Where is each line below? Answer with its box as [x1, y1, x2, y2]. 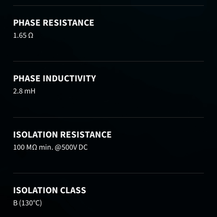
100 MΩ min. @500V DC [13, 141, 88, 153]
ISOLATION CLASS [13, 184, 87, 198]
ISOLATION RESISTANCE [13, 127, 112, 141]
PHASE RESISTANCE [13, 15, 95, 30]
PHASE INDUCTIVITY [13, 72, 96, 86]
